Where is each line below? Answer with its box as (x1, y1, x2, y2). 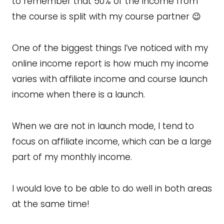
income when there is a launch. (12, 88, 145, 101)
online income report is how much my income (12, 57, 208, 70)
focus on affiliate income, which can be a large (12, 135, 211, 148)
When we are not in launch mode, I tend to (12, 120, 194, 132)
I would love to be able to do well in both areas (12, 182, 212, 195)
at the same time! (12, 198, 89, 210)
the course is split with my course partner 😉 (12, 10, 201, 23)
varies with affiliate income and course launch (12, 73, 207, 85)
